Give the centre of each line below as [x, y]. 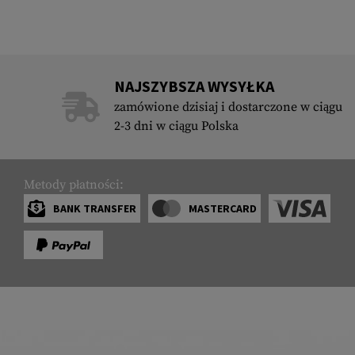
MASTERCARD [222, 209]
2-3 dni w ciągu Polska [176, 126]
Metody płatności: [74, 185]
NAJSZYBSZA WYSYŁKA [194, 86]
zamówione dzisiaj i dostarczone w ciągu [228, 107]
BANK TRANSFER [95, 209]
